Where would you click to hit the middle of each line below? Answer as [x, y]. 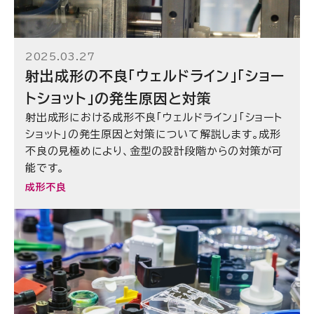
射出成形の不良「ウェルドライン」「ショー [155, 76]
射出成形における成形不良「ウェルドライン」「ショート [154, 118]
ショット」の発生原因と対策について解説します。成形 [153, 135]
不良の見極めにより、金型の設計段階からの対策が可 [154, 151]
